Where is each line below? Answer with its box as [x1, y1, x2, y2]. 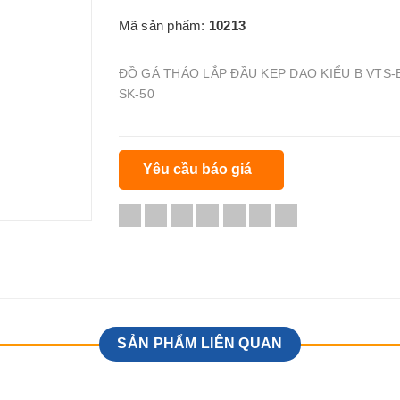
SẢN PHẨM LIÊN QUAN [117, 336, 283, 352]
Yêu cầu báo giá [142, 162, 255, 178]
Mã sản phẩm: [118, 17, 209, 33]
